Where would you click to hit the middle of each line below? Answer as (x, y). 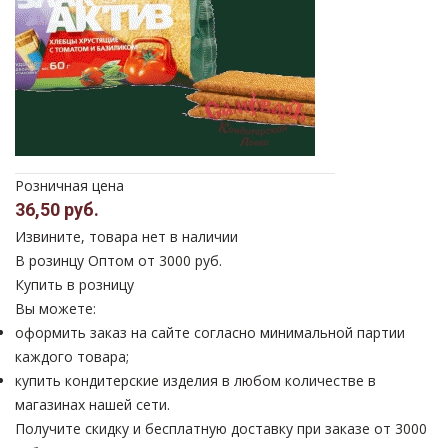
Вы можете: (55, 309)
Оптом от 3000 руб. (155, 261)
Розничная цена (69, 186)
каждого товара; (72, 357)
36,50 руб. (57, 210)
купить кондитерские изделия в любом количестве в (195, 381)
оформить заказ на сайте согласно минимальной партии (210, 333)
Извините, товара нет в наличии (126, 237)
